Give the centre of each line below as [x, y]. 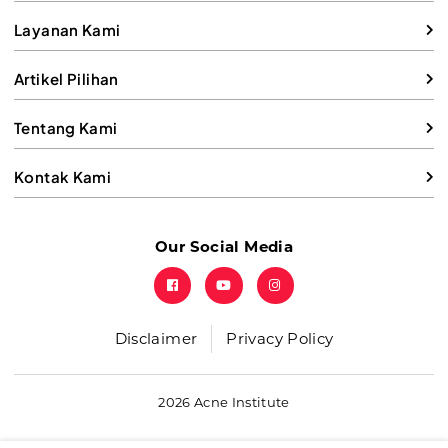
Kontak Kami [63, 177]
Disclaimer [156, 339]
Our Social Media [224, 247]
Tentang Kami [66, 128]
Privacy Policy [280, 339]
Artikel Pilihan [66, 79]
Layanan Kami [67, 30]
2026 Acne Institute [224, 402]
